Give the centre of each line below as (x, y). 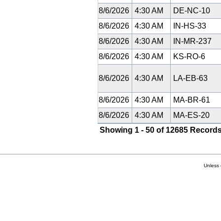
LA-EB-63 (190, 78)
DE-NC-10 (192, 11)
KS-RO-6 (189, 56)
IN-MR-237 (192, 41)
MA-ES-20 (191, 115)
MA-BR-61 (192, 100)
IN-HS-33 (190, 26)
